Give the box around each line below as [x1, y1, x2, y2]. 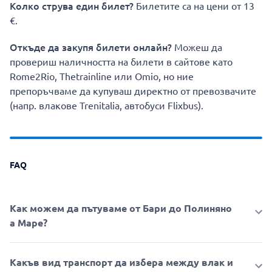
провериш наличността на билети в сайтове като [10, 55, 233, 68]
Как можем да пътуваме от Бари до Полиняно [10, 202, 232, 215]
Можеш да [172, 41, 222, 53]
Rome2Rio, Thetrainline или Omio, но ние [10, 70, 194, 83]
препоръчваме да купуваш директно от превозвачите [10, 84, 256, 97]
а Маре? [10, 216, 47, 229]
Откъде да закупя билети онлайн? [10, 40, 172, 54]
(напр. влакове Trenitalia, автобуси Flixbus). [10, 99, 203, 112]
